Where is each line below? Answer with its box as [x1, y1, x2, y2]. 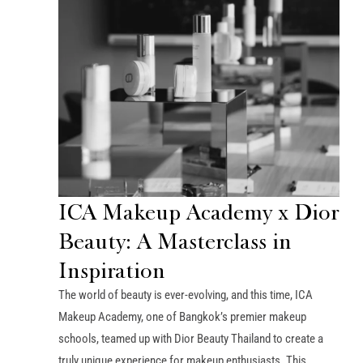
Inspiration [58, 255, 165, 284]
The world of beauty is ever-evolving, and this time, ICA [58, 287, 313, 302]
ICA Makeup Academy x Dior [58, 197, 339, 225]
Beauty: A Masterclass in [58, 226, 292, 254]
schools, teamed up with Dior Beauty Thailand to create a [58, 331, 323, 346]
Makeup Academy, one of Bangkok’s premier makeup [58, 309, 306, 324]
